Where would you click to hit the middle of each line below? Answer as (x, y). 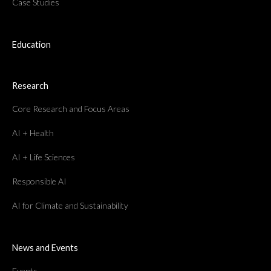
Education (31, 44)
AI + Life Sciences (44, 157)
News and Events (45, 247)
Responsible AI (39, 181)
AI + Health (33, 132)
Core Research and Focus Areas (71, 108)
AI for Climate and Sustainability (70, 205)
